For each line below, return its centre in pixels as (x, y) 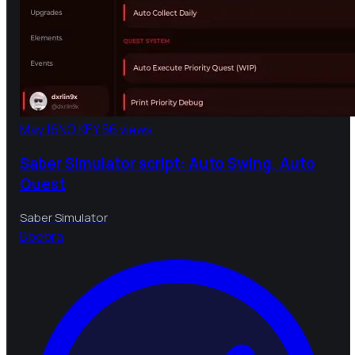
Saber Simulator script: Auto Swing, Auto (168, 163)
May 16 (39, 129)
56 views (127, 129)
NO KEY (79, 129)
